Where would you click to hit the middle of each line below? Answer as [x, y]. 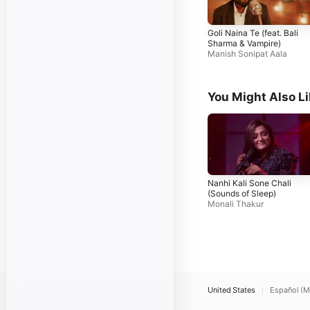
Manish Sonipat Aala [247, 54]
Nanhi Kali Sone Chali [249, 183]
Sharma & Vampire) [244, 44]
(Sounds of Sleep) [242, 194]
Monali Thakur [236, 204]
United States [231, 290]
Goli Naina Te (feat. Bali [253, 33]
